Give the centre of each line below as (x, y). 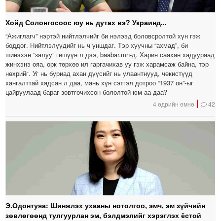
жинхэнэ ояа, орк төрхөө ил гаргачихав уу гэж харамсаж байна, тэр (107, 64)
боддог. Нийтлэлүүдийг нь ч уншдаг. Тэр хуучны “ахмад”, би (97, 45)
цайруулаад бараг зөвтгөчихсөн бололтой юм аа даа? (87, 92)
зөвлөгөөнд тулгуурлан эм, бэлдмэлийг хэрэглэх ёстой (104, 215)
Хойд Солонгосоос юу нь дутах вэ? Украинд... (86, 22)
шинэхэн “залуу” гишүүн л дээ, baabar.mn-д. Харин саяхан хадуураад (110, 54)
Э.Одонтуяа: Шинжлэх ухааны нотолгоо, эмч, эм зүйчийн (106, 205)
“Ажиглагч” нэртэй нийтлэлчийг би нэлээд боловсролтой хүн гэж (103, 36)
